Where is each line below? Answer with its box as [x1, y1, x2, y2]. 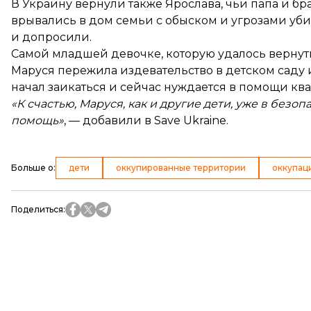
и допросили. [11, 30, 92, 44]
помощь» [11, 113, 64, 127]
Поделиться [11, 203, 63, 215]
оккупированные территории [116, 162, 246, 173]
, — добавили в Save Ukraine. [64, 113, 228, 127]
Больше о [11, 162, 53, 173]
